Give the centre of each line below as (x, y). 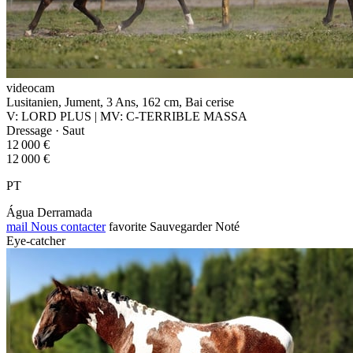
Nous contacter (67, 226)
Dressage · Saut (45, 130)
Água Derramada (49, 212)
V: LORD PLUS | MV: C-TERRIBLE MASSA (127, 116)
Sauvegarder (181, 226)
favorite (128, 226)
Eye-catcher (36, 240)
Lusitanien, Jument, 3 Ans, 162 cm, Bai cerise (120, 102)
